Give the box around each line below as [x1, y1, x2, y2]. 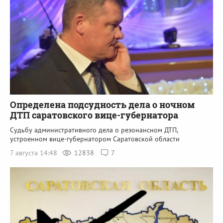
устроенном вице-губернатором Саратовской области [10, 134, 180, 143]
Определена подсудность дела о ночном [10, 98, 195, 111]
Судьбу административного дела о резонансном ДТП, [10, 125, 178, 134]
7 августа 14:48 [10, 148, 59, 157]
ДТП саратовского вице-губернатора [10, 109, 178, 121]
